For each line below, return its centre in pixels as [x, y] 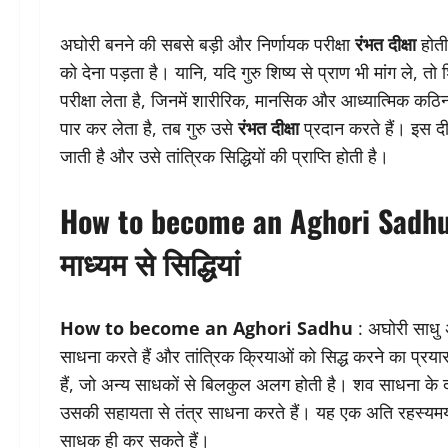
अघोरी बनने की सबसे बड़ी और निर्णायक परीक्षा [207, 44]
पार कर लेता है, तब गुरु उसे [149, 128]
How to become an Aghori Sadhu [206, 328]
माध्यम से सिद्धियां [150, 263]
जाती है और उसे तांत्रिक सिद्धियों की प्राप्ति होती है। [224, 156]
